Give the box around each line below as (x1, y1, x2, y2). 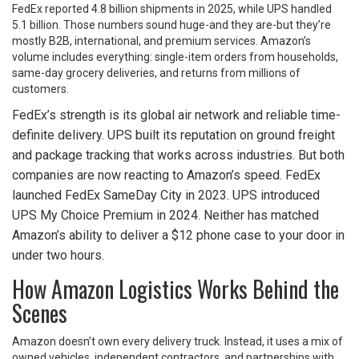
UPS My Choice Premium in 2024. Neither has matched (12, 208, 319, 224)
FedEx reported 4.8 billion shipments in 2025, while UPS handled (12, 2, 332, 16)
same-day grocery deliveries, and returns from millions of (12, 67, 301, 80)
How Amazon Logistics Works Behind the (12, 272, 339, 306)
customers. (12, 83, 69, 96)
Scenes (12, 296, 67, 330)
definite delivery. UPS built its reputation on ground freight (12, 127, 335, 143)
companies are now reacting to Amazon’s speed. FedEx (12, 167, 321, 184)
